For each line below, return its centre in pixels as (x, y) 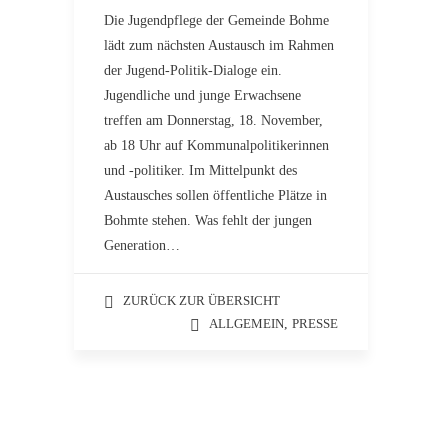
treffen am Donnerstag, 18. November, (213, 120)
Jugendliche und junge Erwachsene (202, 95)
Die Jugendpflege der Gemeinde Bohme (216, 20)
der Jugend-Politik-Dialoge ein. (193, 70)
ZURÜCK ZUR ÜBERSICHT (201, 300)
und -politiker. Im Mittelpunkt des (200, 170)
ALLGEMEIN (246, 323)
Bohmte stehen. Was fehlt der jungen (208, 220)
